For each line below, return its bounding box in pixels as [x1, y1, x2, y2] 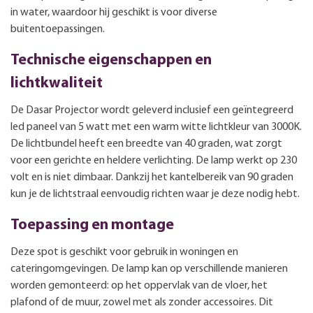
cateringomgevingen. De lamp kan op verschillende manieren [10, 263, 288, 275]
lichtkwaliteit [10, 75, 103, 91]
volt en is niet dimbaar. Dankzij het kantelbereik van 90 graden [10, 171, 293, 183]
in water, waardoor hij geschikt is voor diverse [10, 6, 217, 18]
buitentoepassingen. [10, 23, 105, 35]
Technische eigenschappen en [10, 52, 212, 68]
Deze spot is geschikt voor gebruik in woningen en [10, 246, 238, 258]
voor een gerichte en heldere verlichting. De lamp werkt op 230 [10, 154, 297, 166]
